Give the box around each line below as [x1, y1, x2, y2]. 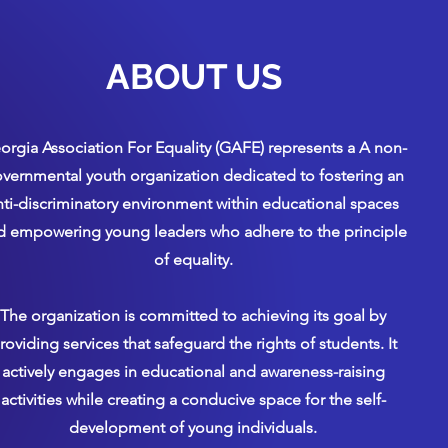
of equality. [153, 250, 233, 269]
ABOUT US [105, 56, 282, 97]
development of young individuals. [69, 418, 317, 437]
